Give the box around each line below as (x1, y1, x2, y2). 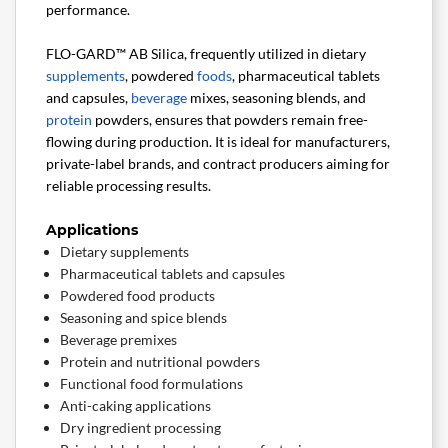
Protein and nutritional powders (60, 353, 260, 371)
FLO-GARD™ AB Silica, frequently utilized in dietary (46, 45, 366, 63)
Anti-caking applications (60, 397, 211, 415)
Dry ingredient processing (60, 419, 221, 437)
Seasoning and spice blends (60, 309, 227, 327)
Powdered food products (60, 287, 215, 305)
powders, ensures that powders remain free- (92, 111, 368, 129)
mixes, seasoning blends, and (187, 89, 366, 107)
